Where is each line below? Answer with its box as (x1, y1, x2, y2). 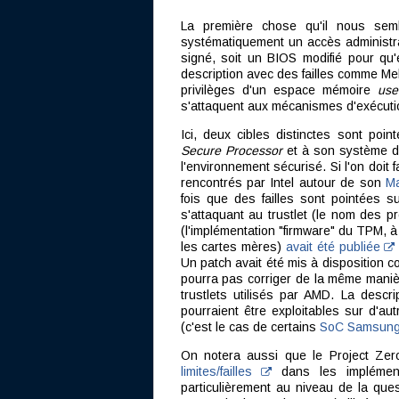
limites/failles (180, 364, 262, 379)
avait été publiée (285, 240, 385, 254)
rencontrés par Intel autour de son (180, 175, 387, 190)
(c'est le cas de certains (180, 320, 320, 334)
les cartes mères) (180, 240, 286, 254)
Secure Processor (180, 143, 282, 158)
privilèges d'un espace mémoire (180, 83, 379, 97)
